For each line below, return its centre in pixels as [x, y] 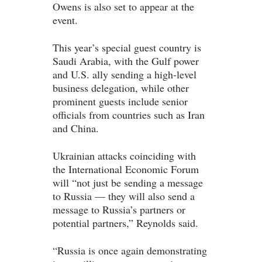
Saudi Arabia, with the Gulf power [126, 61]
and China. [76, 128]
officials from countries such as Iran [129, 115]
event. [65, 20]
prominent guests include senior [120, 101]
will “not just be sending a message [128, 183]
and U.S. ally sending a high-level [125, 75]
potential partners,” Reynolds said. [125, 223]
